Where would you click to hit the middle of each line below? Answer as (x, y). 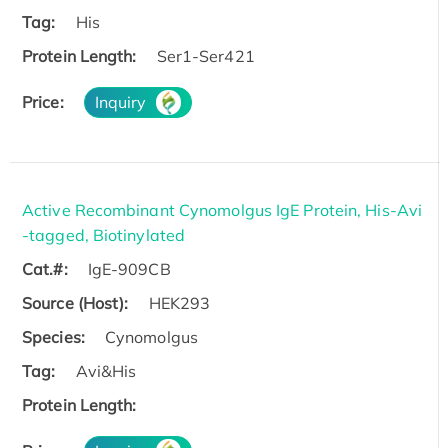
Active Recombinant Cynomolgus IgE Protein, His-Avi (222, 210)
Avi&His (106, 371)
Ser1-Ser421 (205, 56)
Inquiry (120, 102)
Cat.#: (45, 269)
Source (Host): (75, 303)
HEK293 (179, 303)
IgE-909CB (129, 269)
